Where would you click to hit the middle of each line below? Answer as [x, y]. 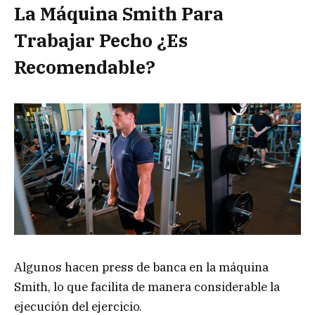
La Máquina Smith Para [119, 14]
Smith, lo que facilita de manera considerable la [147, 287]
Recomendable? [85, 67]
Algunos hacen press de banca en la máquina [141, 267]
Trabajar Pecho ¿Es [101, 41]
